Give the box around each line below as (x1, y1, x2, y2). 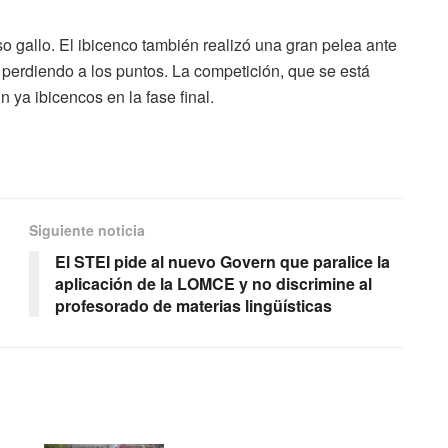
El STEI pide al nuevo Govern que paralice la (55, 250, 390, 274)
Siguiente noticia (29, 220, 145, 241)
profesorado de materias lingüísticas (55, 294, 332, 318)
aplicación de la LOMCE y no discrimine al (55, 272, 372, 296)
